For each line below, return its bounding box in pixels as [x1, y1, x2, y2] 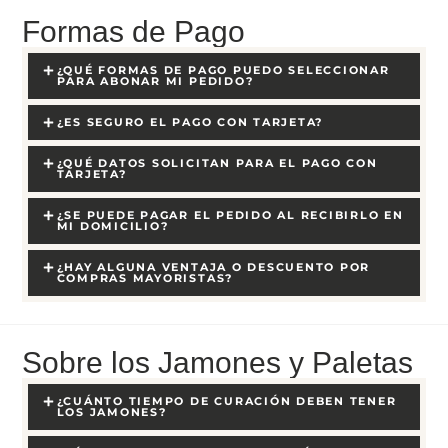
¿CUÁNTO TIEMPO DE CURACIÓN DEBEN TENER [56, 393, 397, 408]
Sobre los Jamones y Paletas [22, 345, 414, 379]
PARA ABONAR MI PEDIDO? [56, 74, 254, 89]
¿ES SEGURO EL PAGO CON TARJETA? [56, 115, 324, 130]
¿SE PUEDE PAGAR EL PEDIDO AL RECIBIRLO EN [56, 208, 404, 223]
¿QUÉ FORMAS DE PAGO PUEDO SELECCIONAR [56, 63, 390, 78]
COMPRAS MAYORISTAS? [56, 271, 234, 286]
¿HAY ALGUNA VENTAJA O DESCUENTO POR [56, 260, 371, 275]
